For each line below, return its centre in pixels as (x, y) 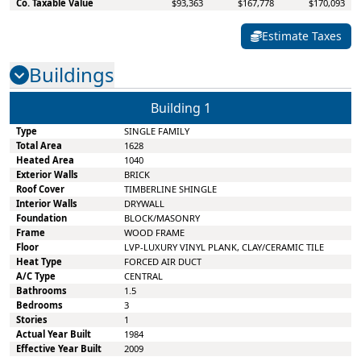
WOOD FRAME (154, 232)
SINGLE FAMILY (157, 131)
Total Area (39, 145)
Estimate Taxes (302, 36)
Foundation (41, 218)
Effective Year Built (59, 349)
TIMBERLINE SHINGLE (170, 189)
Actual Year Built (54, 334)
